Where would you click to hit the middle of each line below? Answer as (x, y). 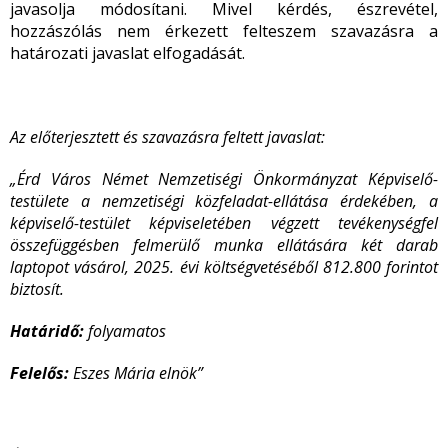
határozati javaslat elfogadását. (127, 53)
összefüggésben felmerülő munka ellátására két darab (224, 245)
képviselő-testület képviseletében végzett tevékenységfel (224, 223)
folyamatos (127, 331)
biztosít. (37, 289)
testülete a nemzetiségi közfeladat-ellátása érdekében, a (224, 201)
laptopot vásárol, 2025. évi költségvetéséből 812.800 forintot (224, 267)
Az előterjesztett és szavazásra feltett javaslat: (167, 137)
